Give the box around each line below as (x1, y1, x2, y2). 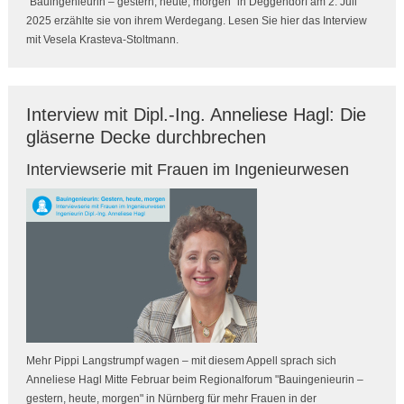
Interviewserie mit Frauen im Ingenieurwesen (25, 161, 349, 179)
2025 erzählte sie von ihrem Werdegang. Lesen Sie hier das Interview (25, 14, 367, 28)
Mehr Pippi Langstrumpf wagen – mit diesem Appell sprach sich (25, 354, 336, 368)
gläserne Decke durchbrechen (25, 127, 266, 148)
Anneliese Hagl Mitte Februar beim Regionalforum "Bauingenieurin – (25, 373, 363, 387)
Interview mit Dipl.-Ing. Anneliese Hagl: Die (25, 105, 366, 125)
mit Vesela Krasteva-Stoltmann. (25, 33, 179, 47)
